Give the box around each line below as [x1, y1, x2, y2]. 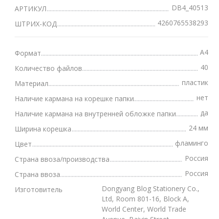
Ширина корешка [15, 124, 71, 133]
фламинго [175, 138, 208, 148]
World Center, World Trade [102, 204, 187, 214]
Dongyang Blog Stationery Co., [102, 183, 200, 193]
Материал [15, 78, 48, 88]
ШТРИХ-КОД [15, 19, 57, 28]
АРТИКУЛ [15, 3, 46, 13]
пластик [182, 77, 208, 87]
